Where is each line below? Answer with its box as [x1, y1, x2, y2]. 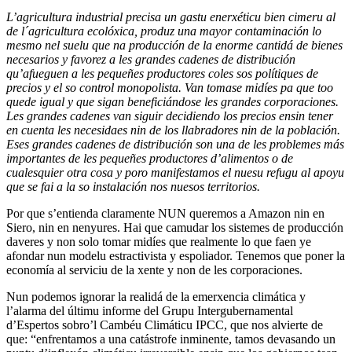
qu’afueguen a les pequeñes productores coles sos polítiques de [6, 67, 318, 81]
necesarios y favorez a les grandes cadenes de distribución [6, 53, 295, 67]
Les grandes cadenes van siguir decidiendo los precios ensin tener [6, 109, 333, 123]
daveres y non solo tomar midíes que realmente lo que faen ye [6, 235, 311, 249]
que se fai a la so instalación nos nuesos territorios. [6, 180, 260, 194]
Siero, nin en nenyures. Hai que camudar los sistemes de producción [6, 221, 343, 235]
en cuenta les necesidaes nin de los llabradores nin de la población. [6, 123, 340, 137]
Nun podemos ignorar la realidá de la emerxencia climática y [6, 290, 306, 304]
